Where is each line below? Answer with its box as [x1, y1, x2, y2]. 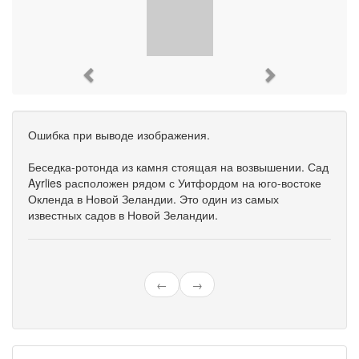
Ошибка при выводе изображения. [28, 127, 210, 143]
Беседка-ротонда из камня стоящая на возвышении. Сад [28, 159, 329, 175]
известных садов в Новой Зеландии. [28, 207, 218, 223]
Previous [97, 63, 159, 86]
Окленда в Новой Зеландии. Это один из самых [28, 191, 279, 207]
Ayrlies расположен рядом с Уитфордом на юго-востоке [28, 175, 321, 191]
